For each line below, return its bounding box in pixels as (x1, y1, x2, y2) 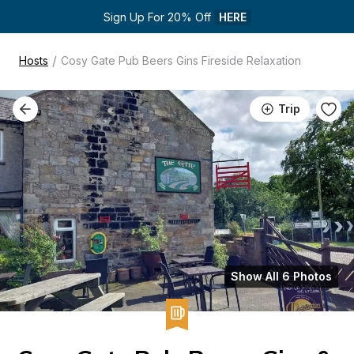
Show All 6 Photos (231, 269, 332, 283)
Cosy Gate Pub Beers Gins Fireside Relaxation (61, 54, 301, 67)
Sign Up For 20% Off (103, 10, 214, 24)
